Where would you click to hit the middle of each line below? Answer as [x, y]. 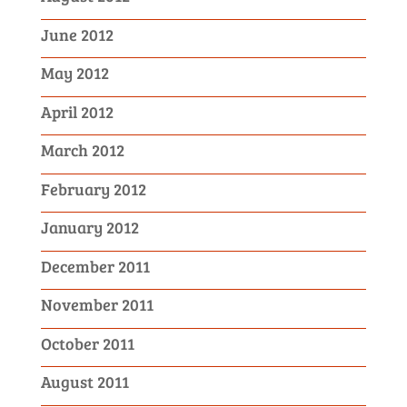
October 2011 [87, 343]
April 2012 [77, 111]
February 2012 [93, 189]
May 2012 [74, 73]
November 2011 [97, 304]
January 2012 [89, 227]
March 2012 [82, 150]
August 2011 [84, 382]
